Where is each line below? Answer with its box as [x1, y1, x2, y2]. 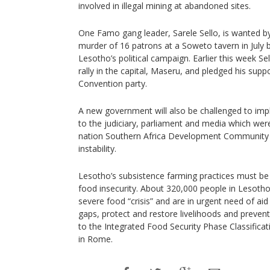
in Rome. [78, 233, 113, 245]
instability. [78, 143, 116, 154]
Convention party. [78, 78, 147, 89]
